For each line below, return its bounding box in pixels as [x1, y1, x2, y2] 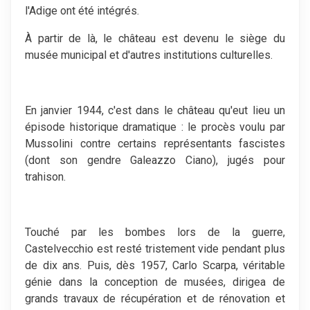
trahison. [25, 170, 66, 183]
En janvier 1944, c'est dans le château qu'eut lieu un [25, 103, 285, 117]
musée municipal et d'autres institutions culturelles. [25, 48, 273, 62]
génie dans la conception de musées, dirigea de [25, 275, 285, 289]
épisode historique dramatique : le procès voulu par [25, 120, 285, 134]
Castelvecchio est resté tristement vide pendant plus [25, 241, 285, 255]
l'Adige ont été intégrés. [25, 3, 139, 17]
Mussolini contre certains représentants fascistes [25, 136, 285, 150]
